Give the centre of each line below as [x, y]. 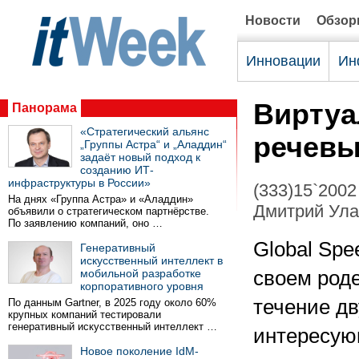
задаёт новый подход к [140, 157]
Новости [273, 20]
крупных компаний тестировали [85, 315]
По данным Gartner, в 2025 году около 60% [112, 303]
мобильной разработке [141, 273]
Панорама [44, 108]
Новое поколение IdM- [139, 351]
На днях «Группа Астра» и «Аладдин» [101, 199]
